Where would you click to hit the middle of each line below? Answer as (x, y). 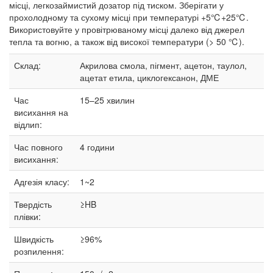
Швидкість (34, 239)
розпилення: (39, 251)
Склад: (27, 65)
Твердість (33, 204)
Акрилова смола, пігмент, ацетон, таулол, (163, 65)
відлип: (28, 124)
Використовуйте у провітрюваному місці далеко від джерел (127, 29)
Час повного (38, 147)
